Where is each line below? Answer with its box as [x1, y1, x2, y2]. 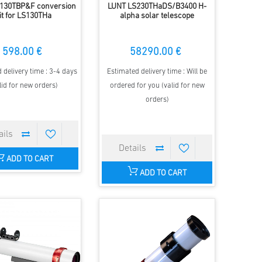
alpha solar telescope [120, 11, 195, 20]
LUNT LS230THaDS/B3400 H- [108, 2, 207, 11]
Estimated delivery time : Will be [107, 67, 208, 75]
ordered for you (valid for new [109, 81, 205, 89]
